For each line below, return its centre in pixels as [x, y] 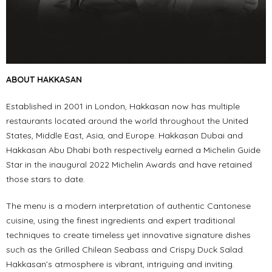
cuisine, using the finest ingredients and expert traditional [121, 221]
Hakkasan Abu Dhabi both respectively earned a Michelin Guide [133, 150]
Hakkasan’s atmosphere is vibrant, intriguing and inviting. [120, 264]
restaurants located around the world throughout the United [127, 121]
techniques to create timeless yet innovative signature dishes [128, 235]
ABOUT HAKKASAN [45, 80]
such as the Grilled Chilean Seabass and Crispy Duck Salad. [125, 250]
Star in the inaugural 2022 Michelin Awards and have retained [129, 165]
